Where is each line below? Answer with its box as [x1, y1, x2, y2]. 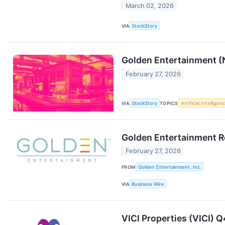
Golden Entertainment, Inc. [138, 164, 201, 170]
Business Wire [132, 181, 165, 187]
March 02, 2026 [126, 2, 174, 10]
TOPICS [160, 100, 178, 106]
